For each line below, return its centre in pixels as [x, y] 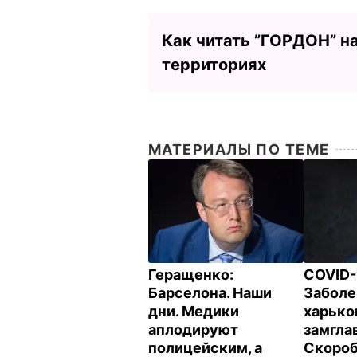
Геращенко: [191, 274]
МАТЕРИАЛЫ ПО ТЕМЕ [239, 149]
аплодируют [193, 329]
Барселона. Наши [210, 292]
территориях [214, 64]
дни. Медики [194, 311]
